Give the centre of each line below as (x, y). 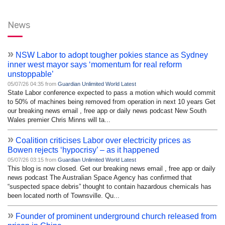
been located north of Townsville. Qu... (64, 195)
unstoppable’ (31, 74)
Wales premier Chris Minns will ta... (59, 120)
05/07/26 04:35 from (33, 84)
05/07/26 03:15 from (33, 159)
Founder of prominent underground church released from (116, 216)
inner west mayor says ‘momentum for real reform (95, 64)
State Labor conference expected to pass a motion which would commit (111, 92)
